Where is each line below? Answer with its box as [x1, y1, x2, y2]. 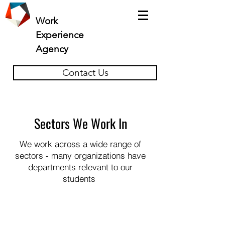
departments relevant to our [28, 162, 133, 172]
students [63, 173, 98, 184]
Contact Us [62, 67, 108, 78]
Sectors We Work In [34, 114, 127, 133]
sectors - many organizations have [15, 150, 146, 161]
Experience [36, 29, 84, 41]
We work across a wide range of [20, 139, 141, 149]
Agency [36, 43, 68, 55]
